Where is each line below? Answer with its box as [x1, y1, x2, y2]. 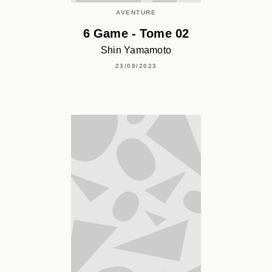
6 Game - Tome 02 [83, 27, 189, 41]
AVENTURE [116, 9, 156, 16]
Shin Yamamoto [100, 44, 172, 55]
